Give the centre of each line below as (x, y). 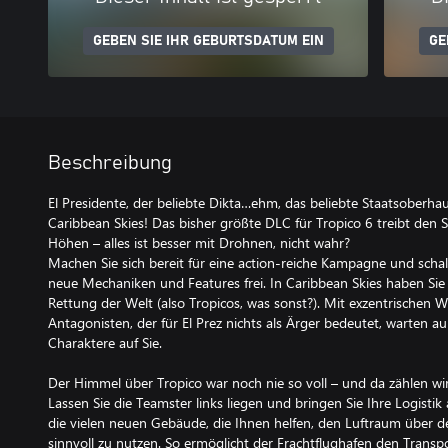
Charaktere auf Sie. (105, 342)
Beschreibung (110, 163)
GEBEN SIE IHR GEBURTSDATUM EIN (208, 41)
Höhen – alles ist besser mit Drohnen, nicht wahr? (199, 242)
